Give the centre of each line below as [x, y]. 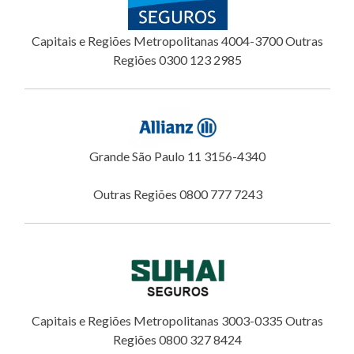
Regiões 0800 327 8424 [177, 339]
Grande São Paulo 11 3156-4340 [177, 156]
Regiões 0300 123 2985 [177, 60]
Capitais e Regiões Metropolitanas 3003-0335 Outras [177, 320]
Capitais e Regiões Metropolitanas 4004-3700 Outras [177, 41]
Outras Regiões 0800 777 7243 [177, 194]
